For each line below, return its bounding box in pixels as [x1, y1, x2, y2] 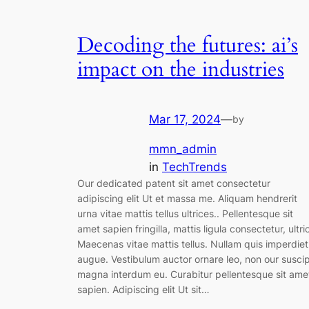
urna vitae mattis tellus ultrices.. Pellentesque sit [77, 208, 293, 220]
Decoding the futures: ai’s [77, 32, 298, 60]
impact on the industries [77, 56, 284, 84]
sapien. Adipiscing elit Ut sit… [77, 283, 210, 296]
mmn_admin [149, 142, 217, 157]
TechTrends [162, 160, 227, 175]
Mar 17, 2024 [149, 112, 221, 127]
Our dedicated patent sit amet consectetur [77, 177, 270, 190]
